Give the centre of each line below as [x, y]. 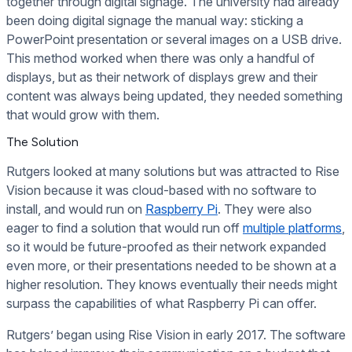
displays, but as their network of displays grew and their [162, 77]
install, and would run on [76, 209]
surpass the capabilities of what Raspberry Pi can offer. [161, 304]
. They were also [265, 209]
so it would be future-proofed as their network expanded [166, 247]
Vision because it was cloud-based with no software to [161, 191]
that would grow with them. [83, 114]
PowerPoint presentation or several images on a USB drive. [174, 39]
